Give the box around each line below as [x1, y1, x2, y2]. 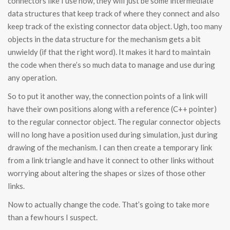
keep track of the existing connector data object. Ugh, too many [8, 22, 222, 31]
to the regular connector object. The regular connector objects [8, 117, 221, 127]
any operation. [8, 73, 57, 83]
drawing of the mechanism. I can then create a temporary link [8, 143, 212, 152]
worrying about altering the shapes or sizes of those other [8, 168, 206, 178]
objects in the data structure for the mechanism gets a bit [8, 34, 201, 44]
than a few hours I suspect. [8, 213, 98, 222]
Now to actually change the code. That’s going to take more [8, 200, 209, 209]
